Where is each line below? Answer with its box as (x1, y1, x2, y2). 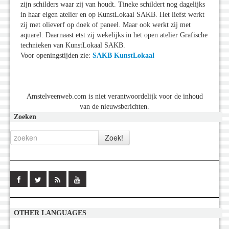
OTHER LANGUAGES (14, 209, 86, 217)
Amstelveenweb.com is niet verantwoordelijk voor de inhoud (26, 92, 203, 100)
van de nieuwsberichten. (80, 102, 149, 110)
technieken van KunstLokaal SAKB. (20, 41, 125, 49)
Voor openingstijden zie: (20, 51, 93, 59)
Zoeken (14, 112, 36, 121)
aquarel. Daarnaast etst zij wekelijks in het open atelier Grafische (20, 31, 208, 39)
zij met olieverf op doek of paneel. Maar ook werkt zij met (20, 20, 191, 29)
